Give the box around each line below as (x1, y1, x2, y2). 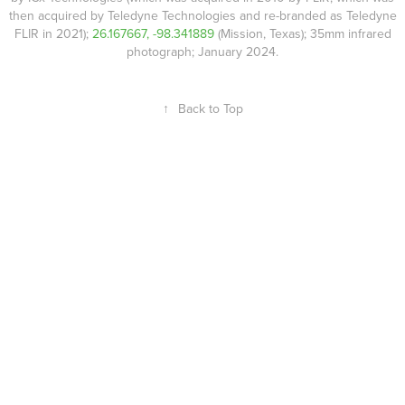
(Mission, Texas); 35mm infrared (213, 24, 391, 43)
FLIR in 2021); (14, 24, 92, 43)
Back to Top (177, 99, 243, 118)
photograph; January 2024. (127, 42, 278, 61)
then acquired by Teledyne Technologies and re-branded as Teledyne (8, 6, 397, 25)
